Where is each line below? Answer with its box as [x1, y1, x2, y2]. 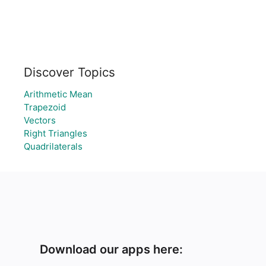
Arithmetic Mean [24, 88, 93, 100]
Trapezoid [24, 102, 66, 113]
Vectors [24, 115, 56, 126]
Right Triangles [24, 128, 87, 139]
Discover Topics [24, 65, 115, 80]
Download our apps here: [40, 242, 183, 256]
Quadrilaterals [24, 141, 83, 152]
